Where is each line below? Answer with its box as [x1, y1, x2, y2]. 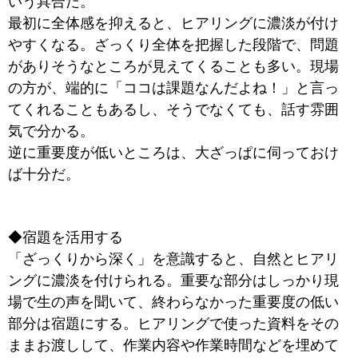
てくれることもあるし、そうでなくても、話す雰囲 [8, 101, 339, 117]
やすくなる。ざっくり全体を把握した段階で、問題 [8, 37, 339, 53]
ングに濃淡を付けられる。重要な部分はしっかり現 [8, 272, 339, 288]
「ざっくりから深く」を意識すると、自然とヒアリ [8, 251, 339, 267]
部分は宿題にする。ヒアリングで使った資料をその [8, 316, 339, 332]
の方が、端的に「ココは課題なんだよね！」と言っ [8, 80, 339, 96]
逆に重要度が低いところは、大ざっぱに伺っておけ [8, 145, 339, 161]
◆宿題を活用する [8, 229, 123, 245]
